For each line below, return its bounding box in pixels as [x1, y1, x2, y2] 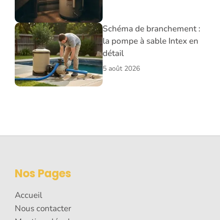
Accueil [15, 189, 42, 201]
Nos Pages [15, 165, 71, 181]
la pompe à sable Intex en [103, 35, 198, 47]
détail [103, 47, 124, 59]
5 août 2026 [103, 63, 140, 73]
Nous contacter [15, 202, 71, 214]
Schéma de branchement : [103, 23, 200, 34]
